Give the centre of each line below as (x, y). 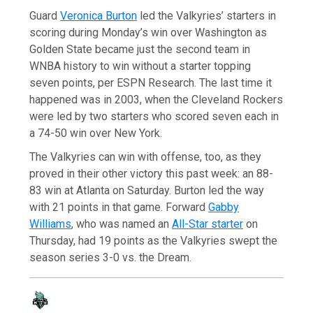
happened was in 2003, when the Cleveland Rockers (156, 99)
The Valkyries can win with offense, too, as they (146, 156)
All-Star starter (208, 224)
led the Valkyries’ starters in (207, 15)
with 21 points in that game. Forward (119, 207)
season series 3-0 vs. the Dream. (111, 257)
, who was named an (122, 224)
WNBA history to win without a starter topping (140, 66)
